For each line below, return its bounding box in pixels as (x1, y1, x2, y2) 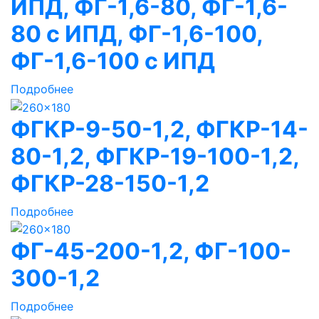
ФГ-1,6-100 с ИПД (11, 46, 215, 75)
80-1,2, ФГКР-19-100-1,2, (11, 142, 299, 170)
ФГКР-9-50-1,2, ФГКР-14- (11, 115, 308, 143)
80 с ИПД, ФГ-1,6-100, (11, 19, 263, 48)
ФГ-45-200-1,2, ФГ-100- (11, 237, 291, 266)
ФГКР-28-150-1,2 (11, 169, 209, 197)
